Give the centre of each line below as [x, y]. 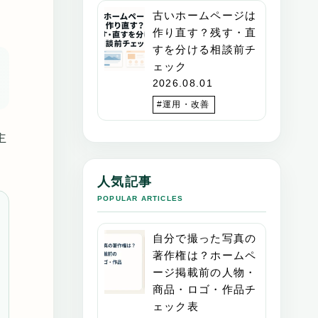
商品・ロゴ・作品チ [204, 289]
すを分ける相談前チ [204, 49]
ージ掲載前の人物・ [204, 272]
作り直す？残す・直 [204, 32]
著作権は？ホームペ [204, 255]
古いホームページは [204, 15]
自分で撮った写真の [204, 238]
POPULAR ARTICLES [141, 198]
